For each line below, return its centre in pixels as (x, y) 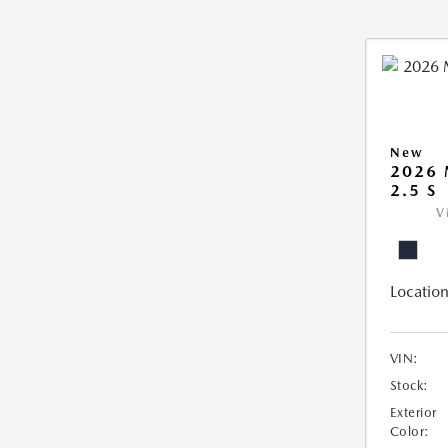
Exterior (413, 412)
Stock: (409, 385)
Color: (409, 431)
